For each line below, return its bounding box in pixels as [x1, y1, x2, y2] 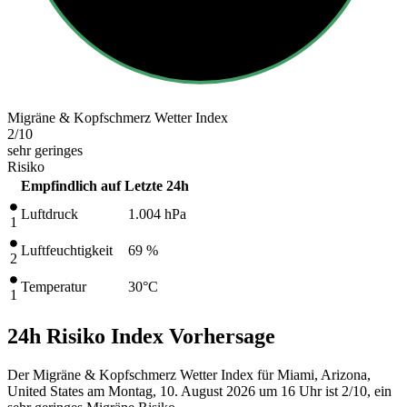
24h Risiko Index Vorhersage [7, 323, 275, 348]
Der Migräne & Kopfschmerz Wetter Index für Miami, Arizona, [7, 366, 371, 382]
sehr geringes [7, 142, 83, 158]
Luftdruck [21, 205, 78, 222]
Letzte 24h [124, 177, 189, 194]
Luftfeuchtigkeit [21, 242, 113, 258]
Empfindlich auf [21, 177, 121, 194]
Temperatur [21, 278, 86, 294]
